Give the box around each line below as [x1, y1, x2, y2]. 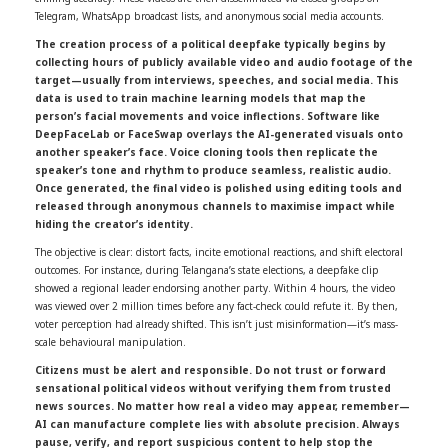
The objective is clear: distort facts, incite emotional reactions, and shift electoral [35, 244, 403, 259]
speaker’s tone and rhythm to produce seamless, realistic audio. [35, 162, 391, 177]
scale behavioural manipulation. [35, 334, 186, 349]
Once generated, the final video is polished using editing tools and [35, 180, 402, 195]
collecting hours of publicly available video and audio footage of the [35, 54, 413, 69]
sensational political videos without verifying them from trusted [35, 380, 391, 395]
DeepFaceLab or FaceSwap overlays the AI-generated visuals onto [35, 126, 403, 141]
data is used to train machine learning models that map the [35, 90, 366, 105]
